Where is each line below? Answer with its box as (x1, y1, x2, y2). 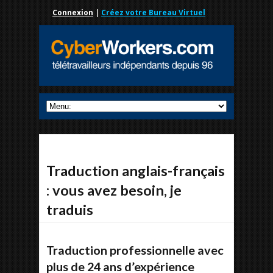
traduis (46, 201, 93, 218)
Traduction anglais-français (46, 162, 225, 179)
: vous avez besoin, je (46, 182, 182, 199)
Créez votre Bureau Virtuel (101, 7, 205, 18)
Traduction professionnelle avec (46, 243, 224, 257)
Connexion (52, 7, 93, 18)
